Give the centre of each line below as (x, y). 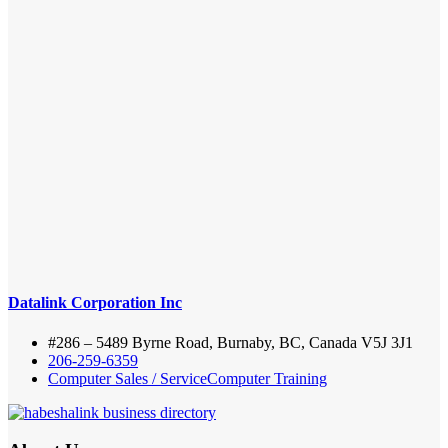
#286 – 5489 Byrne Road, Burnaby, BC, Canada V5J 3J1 (230, 342)
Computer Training (267, 378)
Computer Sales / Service (127, 378)
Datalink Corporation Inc (95, 303)
